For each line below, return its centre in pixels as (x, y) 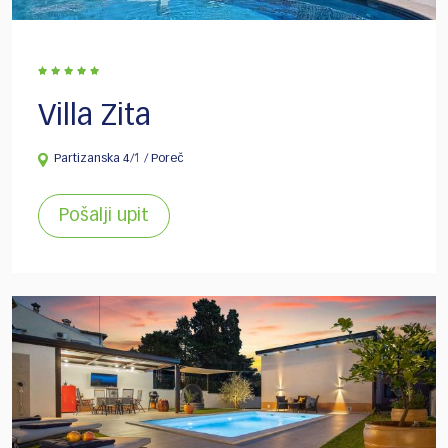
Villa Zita (94, 117)
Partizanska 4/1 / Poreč (119, 159)
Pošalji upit (104, 216)
